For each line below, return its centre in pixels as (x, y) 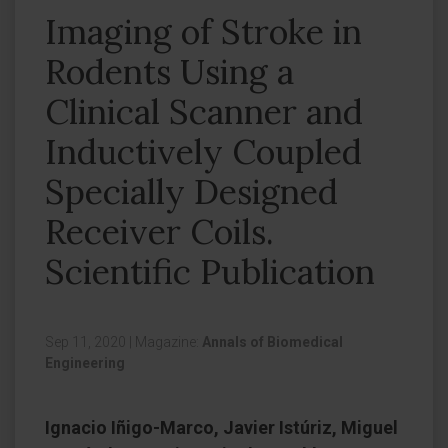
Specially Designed (191, 191)
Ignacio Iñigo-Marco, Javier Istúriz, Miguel (221, 427)
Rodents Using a (169, 71)
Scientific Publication (210, 271)
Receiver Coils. (159, 231)
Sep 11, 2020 (87, 342)
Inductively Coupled (203, 151)
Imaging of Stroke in (203, 31)
